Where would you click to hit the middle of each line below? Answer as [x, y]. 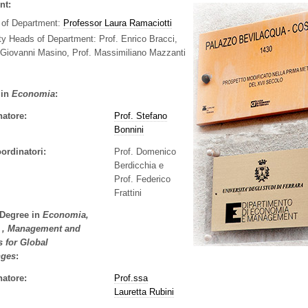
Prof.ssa [131, 278]
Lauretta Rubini [144, 291]
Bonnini [129, 129]
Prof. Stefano [141, 115]
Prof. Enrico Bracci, [138, 39]
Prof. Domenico [145, 151]
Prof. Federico [143, 179]
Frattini [128, 192]
